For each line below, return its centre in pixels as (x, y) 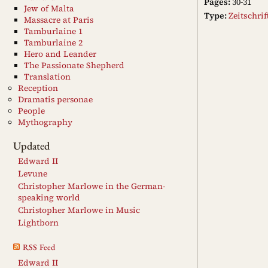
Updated (31, 145)
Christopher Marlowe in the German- (92, 186)
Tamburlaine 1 (53, 31)
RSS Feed (39, 247)
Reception (38, 88)
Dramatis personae (55, 99)
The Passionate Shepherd (74, 65)
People (31, 111)
